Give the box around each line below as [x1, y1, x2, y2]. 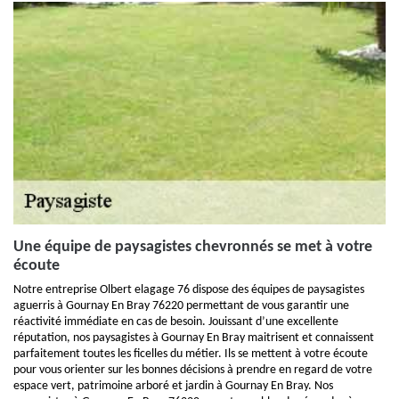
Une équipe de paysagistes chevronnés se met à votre [13, 239, 372, 256]
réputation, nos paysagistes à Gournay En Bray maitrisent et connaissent [13, 331, 374, 345]
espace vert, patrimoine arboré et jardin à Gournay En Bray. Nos [13, 379, 333, 393]
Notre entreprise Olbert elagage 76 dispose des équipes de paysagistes [13, 283, 364, 297]
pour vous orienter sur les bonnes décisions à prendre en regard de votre [13, 363, 372, 377]
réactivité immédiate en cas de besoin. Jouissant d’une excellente [13, 315, 338, 329]
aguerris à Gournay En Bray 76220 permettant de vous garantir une [13, 299, 349, 313]
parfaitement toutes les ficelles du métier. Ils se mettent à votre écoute [13, 347, 368, 361]
